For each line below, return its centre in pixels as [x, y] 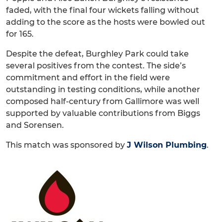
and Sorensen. [35, 125]
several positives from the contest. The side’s [96, 66]
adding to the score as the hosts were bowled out [106, 22]
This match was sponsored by [66, 145]
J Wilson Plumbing [167, 145]
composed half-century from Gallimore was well [103, 102]
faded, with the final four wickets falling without [103, 10]
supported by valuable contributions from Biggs [103, 113]
